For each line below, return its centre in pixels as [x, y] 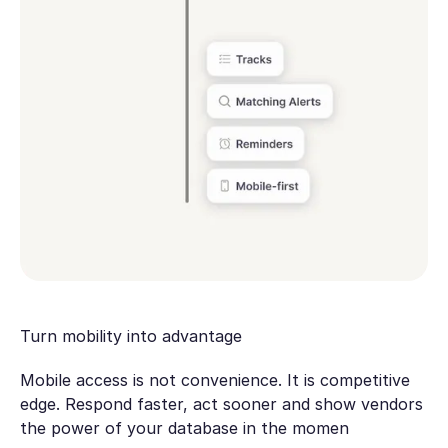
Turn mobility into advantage [130, 335]
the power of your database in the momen [184, 428]
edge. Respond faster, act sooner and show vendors [221, 404]
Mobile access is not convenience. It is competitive [214, 380]
